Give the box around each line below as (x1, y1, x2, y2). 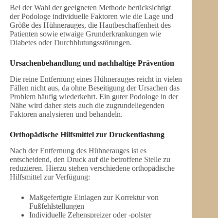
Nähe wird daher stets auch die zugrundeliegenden (10, 101, 164, 109)
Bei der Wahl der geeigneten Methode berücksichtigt (10, 3, 171, 12)
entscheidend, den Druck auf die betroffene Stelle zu (10, 155, 170, 163)
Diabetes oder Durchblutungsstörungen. (10, 38, 132, 47)
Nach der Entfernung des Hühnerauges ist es (10, 146, 146, 155)
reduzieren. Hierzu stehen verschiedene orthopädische (10, 163, 175, 172)
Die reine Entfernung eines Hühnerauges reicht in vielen (10, 74, 182, 83)
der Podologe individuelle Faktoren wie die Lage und (10, 12, 173, 21)
